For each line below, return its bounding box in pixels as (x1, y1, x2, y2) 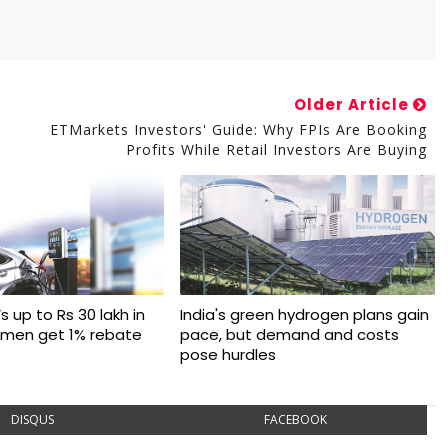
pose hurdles (179, 344, 276, 365)
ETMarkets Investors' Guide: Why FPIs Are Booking (49, 120, 427, 139)
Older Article (293, 94, 413, 115)
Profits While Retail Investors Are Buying (125, 140, 427, 159)
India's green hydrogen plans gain (179, 304, 429, 325)
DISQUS (11, 411, 55, 428)
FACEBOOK (263, 411, 327, 428)
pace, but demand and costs (179, 324, 399, 345)
